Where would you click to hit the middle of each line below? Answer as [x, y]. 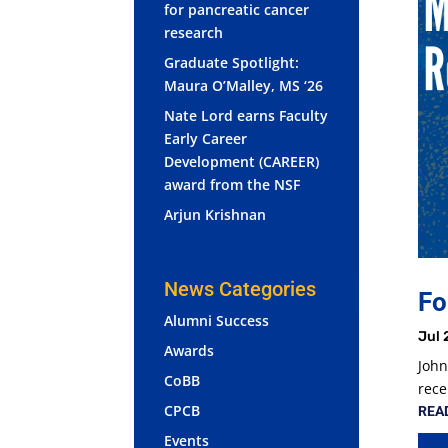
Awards [189, 350]
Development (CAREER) [242, 161]
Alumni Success [217, 320]
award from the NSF [232, 184]
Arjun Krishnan [215, 214]
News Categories [240, 288]
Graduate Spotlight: [232, 62]
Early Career [206, 138]
